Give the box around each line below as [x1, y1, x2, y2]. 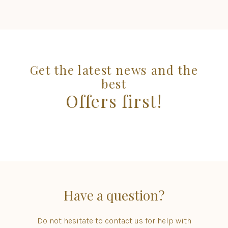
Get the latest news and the [30, 62, 198, 78]
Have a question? [64, 186, 164, 204]
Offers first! [66, 90, 162, 112]
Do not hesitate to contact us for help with [37, 216, 191, 225]
